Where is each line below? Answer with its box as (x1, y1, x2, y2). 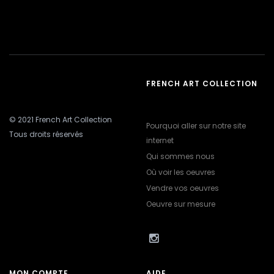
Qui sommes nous (146, 150, 215, 161)
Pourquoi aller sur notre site (146, 120, 246, 131)
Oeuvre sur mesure (146, 198, 215, 209)
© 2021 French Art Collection (9, 114, 112, 125)
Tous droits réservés (9, 128, 83, 139)
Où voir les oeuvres (146, 166, 215, 177)
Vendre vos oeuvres (146, 182, 219, 193)
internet (146, 135, 174, 146)
